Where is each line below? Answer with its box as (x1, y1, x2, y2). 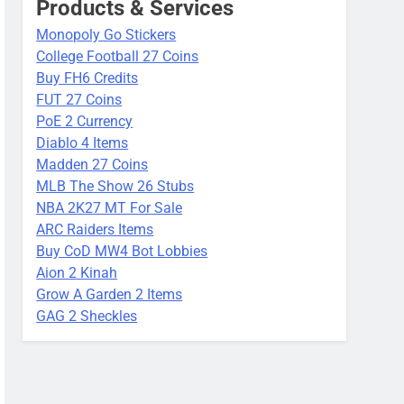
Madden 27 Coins (36, 155, 149, 173)
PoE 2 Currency (36, 112, 133, 130)
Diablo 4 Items (36, 133, 129, 151)
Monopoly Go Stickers (36, 25, 177, 43)
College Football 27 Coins (36, 47, 199, 65)
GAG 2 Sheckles (36, 307, 138, 325)
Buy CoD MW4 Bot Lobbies (36, 242, 208, 260)
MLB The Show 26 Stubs (36, 177, 195, 195)
